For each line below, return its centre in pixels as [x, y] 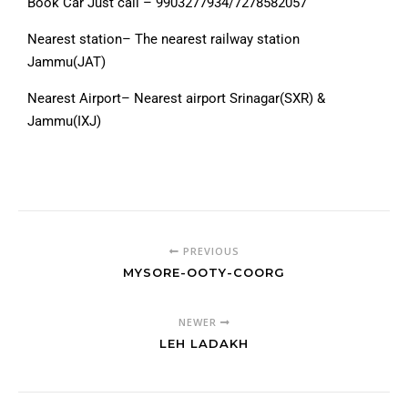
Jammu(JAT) [66, 62]
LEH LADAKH [204, 343]
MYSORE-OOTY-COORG [204, 272]
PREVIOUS [209, 251]
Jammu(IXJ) [64, 121]
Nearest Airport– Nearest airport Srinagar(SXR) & [176, 98]
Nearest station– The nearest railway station [163, 39]
